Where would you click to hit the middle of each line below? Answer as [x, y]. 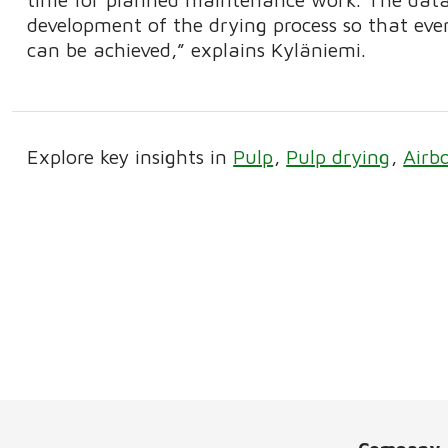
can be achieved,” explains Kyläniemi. [197, 50]
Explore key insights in [130, 157]
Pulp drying [338, 157]
